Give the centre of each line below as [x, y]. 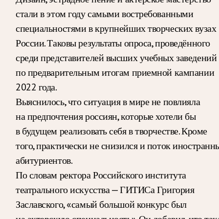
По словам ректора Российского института [101, 175]
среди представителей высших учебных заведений [116, 57]
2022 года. [36, 87]
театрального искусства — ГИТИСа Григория [105, 189]
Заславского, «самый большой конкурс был [101, 204]
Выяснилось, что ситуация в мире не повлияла [108, 101]
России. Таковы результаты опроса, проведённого [113, 43]
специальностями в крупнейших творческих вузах [116, 28]
